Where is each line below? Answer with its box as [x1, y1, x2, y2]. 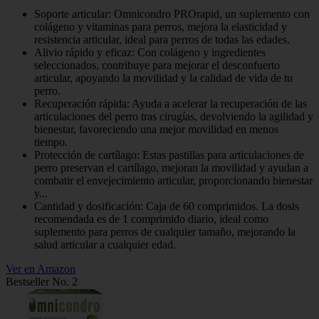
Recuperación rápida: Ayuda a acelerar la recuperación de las [34, 98, 307, 110]
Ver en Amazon [6, 263, 75, 276]
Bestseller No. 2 [6, 276, 78, 288]
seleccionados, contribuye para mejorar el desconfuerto [34, 59, 280, 72]
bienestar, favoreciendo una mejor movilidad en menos [34, 123, 278, 136]
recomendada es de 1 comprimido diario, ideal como [34, 213, 268, 226]
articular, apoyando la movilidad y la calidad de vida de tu [34, 72, 293, 85]
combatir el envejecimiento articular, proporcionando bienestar [34, 174, 313, 187]
